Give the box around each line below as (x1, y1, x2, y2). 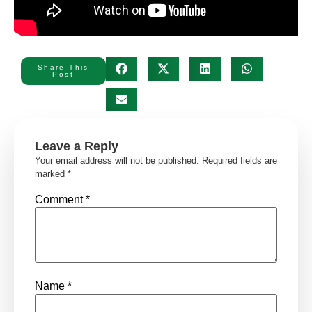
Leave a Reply (35, 139, 118, 153)
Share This (37, 63, 89, 71)
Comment (35, 193, 86, 205)
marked (35, 168, 68, 179)
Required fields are (202, 155, 277, 166)
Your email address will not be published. (35, 155, 199, 166)
